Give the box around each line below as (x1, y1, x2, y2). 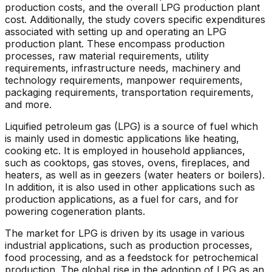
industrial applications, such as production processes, (5, 239, 253, 251)
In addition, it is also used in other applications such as (5, 181, 255, 193)
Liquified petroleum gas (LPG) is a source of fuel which (5, 120, 258, 132)
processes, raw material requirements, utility (5, 50, 209, 62)
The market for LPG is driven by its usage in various (5, 227, 245, 239)
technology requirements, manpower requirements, (5, 74, 243, 86)
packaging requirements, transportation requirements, (5, 86, 254, 98)
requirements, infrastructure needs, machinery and (5, 62, 240, 74)
